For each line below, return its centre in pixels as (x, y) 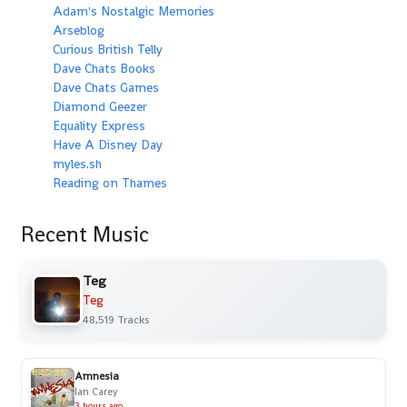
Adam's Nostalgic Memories (134, 10)
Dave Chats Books (104, 68)
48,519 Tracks (116, 319)
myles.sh (77, 163)
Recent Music (85, 233)
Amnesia (97, 376)
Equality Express (99, 125)
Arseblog (79, 30)
